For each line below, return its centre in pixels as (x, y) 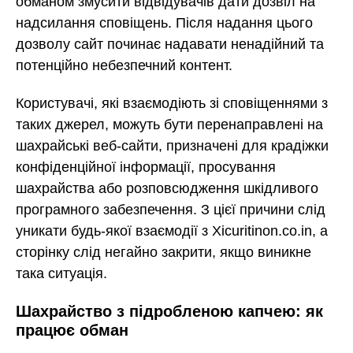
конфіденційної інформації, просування (146, 167)
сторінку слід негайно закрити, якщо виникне (163, 253)
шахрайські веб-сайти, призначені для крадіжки (172, 146)
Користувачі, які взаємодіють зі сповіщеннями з (172, 104)
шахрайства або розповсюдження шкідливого (167, 189)
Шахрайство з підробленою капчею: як (169, 311)
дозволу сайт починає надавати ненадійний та (170, 44)
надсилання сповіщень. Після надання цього (164, 22)
